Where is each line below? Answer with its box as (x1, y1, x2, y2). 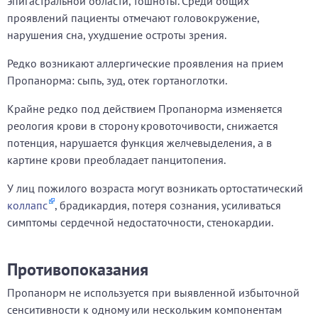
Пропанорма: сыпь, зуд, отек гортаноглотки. (7, 73, 227, 87)
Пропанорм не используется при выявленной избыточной (7, 285, 300, 300)
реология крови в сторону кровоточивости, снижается (7, 119, 278, 133)
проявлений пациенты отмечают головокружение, (7, 11, 259, 25)
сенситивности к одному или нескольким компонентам (7, 302, 282, 317)
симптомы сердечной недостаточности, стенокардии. (7, 215, 273, 229)
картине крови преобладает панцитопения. (7, 153, 226, 167)
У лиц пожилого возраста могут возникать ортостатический (7, 181, 303, 195)
